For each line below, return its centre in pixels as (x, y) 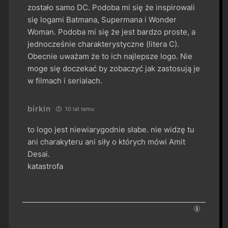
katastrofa (46, 166)
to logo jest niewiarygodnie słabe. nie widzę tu (111, 129)
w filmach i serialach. (65, 80)
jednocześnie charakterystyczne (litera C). (104, 44)
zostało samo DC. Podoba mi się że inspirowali (111, 7)
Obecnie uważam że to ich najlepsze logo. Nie (110, 56)
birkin (39, 108)
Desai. (39, 154)
